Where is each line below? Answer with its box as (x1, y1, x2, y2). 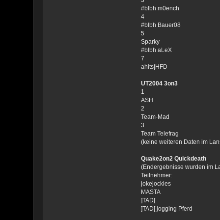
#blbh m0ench (140, 4, 179, 12)
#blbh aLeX (140, 46, 172, 54)
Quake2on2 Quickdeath (140, 155, 206, 162)
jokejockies (140, 180, 171, 187)
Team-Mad (140, 113, 169, 120)
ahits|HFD (140, 63, 167, 70)
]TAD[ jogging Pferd (140, 205, 192, 212)
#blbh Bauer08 (140, 21, 181, 28)
